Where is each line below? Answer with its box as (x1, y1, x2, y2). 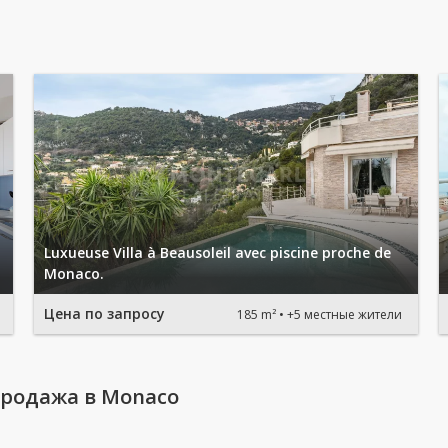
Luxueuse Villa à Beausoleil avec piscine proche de (44, 243, 391, 262)
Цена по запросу (44, 304, 165, 323)
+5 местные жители (287, 305, 402, 323)
